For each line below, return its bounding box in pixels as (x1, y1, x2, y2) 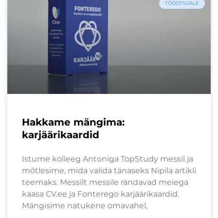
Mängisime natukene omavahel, (22, 200, 147, 210)
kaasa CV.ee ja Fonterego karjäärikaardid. (22, 189, 179, 199)
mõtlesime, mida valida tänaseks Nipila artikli (22, 165, 196, 175)
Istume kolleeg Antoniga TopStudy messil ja (22, 154, 193, 163)
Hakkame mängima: (22, 116, 125, 128)
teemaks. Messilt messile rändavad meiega (22, 177, 188, 187)
